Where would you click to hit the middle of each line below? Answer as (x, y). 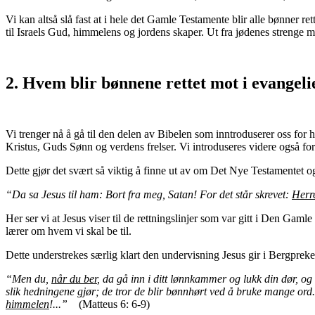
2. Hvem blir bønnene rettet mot (122, 83)
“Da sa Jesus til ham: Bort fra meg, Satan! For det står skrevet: (149, 194)
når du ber (74, 278)
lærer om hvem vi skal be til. (70, 231)
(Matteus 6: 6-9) (109, 304)
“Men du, (28, 278)
